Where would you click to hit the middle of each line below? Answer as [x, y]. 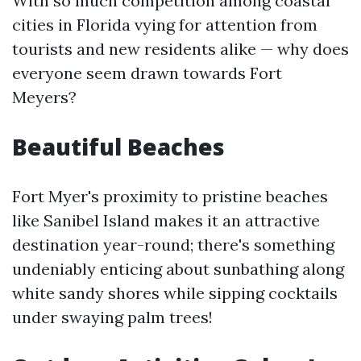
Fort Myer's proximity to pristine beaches [170, 196]
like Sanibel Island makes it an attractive [166, 220]
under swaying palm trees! [112, 317]
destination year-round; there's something [173, 245]
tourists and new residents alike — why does [180, 49]
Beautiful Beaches [118, 147]
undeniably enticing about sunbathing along [178, 269]
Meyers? [44, 97]
